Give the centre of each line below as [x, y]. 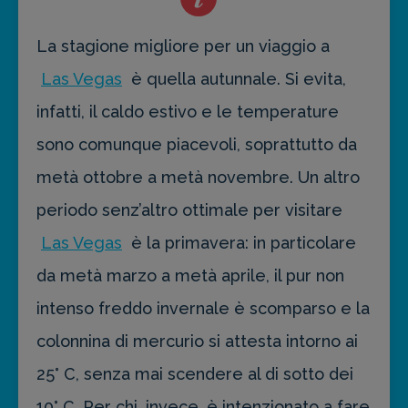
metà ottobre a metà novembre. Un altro [198, 178]
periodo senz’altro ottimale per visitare [189, 210]
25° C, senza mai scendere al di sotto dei [195, 374]
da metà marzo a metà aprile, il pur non [190, 276]
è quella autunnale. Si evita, [236, 79]
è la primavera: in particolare [241, 243]
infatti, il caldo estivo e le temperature [188, 112]
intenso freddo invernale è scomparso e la [203, 309]
